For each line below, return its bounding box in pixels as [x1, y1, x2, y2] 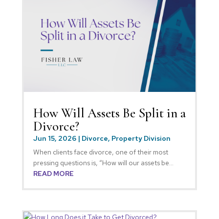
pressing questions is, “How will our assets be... [33, 158, 174, 167]
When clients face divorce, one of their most [33, 147, 168, 156]
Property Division [111, 133, 171, 143]
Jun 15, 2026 [33, 133, 76, 143]
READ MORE [33, 169, 74, 178]
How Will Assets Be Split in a [33, 105, 186, 121]
